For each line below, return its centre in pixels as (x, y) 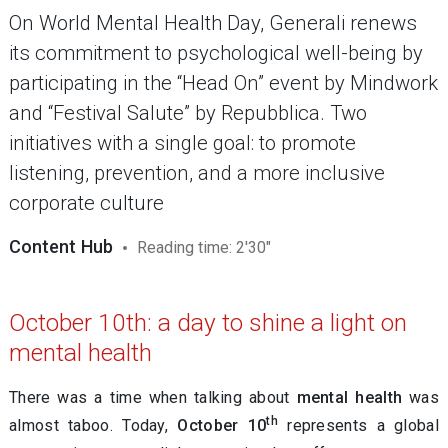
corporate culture (86, 203)
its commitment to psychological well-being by (216, 53)
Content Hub (61, 246)
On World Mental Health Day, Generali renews (213, 23)
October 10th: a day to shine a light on (208, 322)
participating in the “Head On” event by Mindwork (223, 83)
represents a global (358, 425)
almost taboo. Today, (93, 425)
